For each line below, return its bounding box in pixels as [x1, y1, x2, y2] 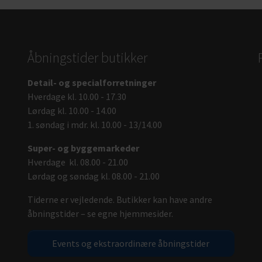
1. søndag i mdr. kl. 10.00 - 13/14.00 [27, 118, 163, 130]
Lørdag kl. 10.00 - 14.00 [27, 104, 117, 116]
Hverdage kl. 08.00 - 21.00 [27, 156, 129, 168]
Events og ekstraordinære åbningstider [52, 237, 210, 249]
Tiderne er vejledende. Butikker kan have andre [27, 193, 213, 205]
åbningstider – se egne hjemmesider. [27, 207, 174, 219]
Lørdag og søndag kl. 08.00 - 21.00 [27, 170, 160, 182]
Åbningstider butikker [27, 48, 148, 67]
